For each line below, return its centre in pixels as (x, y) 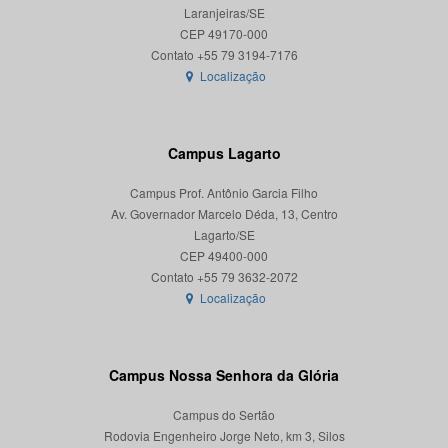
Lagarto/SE (224, 235)
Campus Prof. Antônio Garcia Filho (224, 193)
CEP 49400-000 (224, 256)
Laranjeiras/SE (224, 13)
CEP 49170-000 (224, 34)
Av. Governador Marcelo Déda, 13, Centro (224, 214)
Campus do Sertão (224, 415)
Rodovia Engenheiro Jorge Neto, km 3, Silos (224, 436)
